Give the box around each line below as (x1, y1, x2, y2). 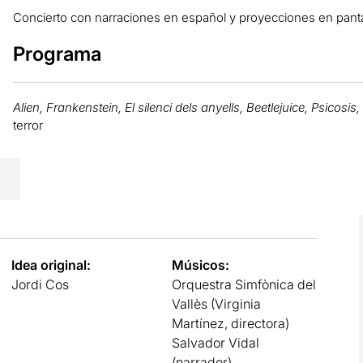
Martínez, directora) (172, 314, 290, 331)
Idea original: (11, 256, 91, 273)
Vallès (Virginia (172, 295, 262, 312)
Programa (12, 41, 101, 66)
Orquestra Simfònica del (172, 275, 317, 293)
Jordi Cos (11, 275, 69, 293)
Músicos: (172, 256, 230, 273)
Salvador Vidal (172, 334, 260, 351)
